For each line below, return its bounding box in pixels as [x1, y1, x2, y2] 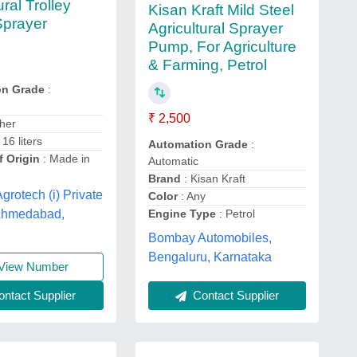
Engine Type [147, 207, 216, 220]
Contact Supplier [189, 288, 279, 302]
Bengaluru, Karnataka [147, 250, 272, 264]
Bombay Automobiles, [147, 231, 272, 245]
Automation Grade [147, 138, 248, 151]
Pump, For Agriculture [147, 38, 296, 55]
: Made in [40, 151, 91, 165]
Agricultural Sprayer [147, 20, 283, 37]
